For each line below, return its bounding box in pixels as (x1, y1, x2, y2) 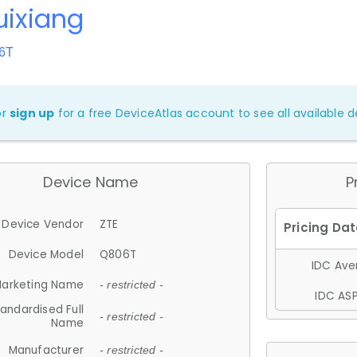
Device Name (43, 172, 139, 192)
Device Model (8, 246, 84, 262)
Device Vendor (2, 216, 84, 232)
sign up (10, 105, 55, 121)
